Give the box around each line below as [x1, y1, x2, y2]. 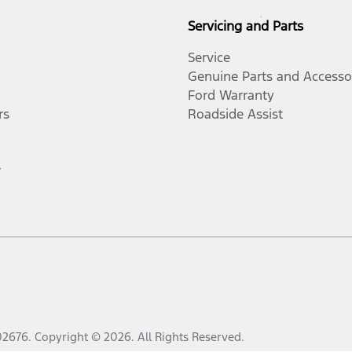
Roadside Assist [188, 105, 283, 123]
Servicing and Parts [188, 17, 303, 35]
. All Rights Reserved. [131, 329, 244, 344]
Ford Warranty [188, 86, 274, 104]
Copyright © [35, 329, 104, 344]
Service [188, 49, 230, 66]
